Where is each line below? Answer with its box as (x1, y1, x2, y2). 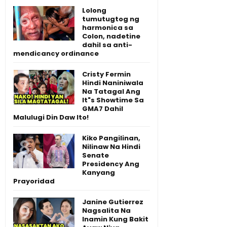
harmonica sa (82, 23, 133, 33)
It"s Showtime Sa (82, 95, 144, 105)
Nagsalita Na (82, 206, 131, 216)
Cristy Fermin (82, 69, 131, 80)
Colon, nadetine (82, 31, 140, 42)
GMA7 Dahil (82, 104, 123, 114)
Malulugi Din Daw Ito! (13, 112, 89, 123)
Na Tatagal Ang (82, 87, 140, 97)
